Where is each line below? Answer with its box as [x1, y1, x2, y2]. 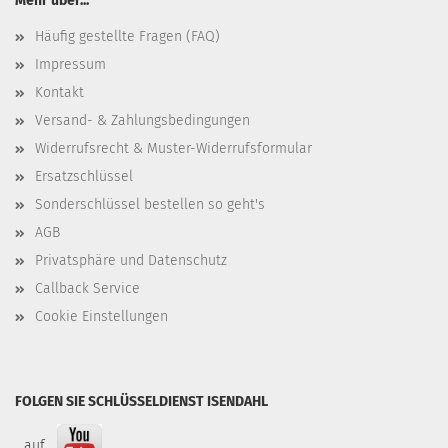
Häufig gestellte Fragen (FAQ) [35, 28, 220, 45]
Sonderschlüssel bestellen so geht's [35, 196, 265, 213]
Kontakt [35, 84, 84, 101]
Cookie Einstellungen [35, 308, 168, 325]
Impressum [35, 56, 106, 73]
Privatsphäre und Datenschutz [35, 252, 227, 269]
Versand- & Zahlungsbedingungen [35, 112, 250, 129]
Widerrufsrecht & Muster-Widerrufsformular [35, 140, 312, 157]
